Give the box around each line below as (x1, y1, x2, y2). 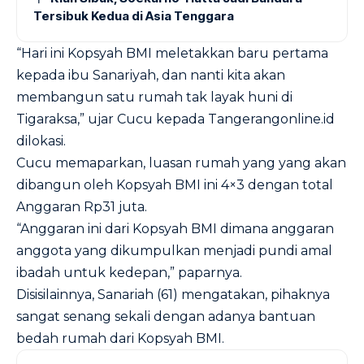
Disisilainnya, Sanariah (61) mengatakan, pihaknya (16, 287, 330, 302)
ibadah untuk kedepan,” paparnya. (16, 265, 242, 280)
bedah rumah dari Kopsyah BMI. (16, 331, 224, 346)
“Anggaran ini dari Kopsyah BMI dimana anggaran (16, 221, 334, 236)
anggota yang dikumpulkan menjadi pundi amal (16, 243, 332, 258)
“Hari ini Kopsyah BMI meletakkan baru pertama (16, 45, 328, 61)
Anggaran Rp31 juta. (16, 199, 147, 214)
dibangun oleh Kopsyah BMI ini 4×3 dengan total (16, 177, 333, 193)
